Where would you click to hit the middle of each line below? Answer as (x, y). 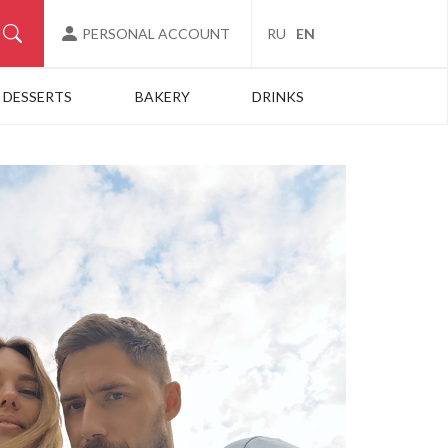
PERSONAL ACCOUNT (156, 33)
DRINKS (277, 96)
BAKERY (162, 96)
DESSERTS (38, 96)
